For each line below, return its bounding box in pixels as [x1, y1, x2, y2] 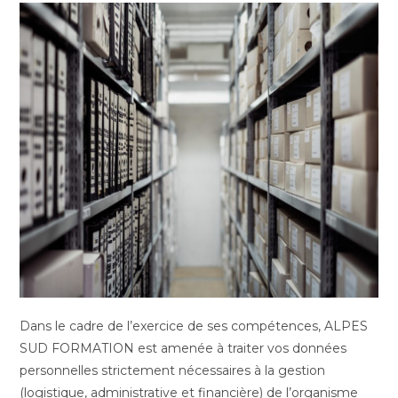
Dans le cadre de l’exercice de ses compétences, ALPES [20, 318, 369, 334]
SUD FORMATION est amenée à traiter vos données [20, 340, 347, 356]
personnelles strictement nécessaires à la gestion [20, 362, 326, 378]
